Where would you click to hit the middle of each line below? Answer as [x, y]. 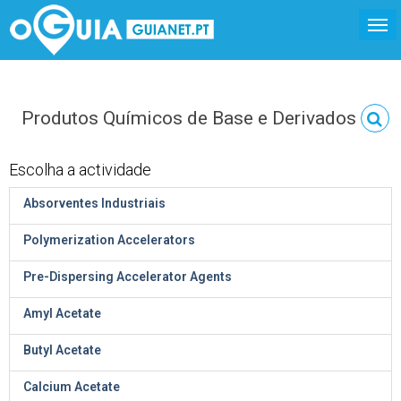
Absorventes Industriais [94, 203]
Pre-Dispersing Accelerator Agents [128, 277]
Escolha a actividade [80, 170]
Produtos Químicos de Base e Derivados [191, 118]
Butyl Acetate [62, 350]
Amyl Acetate [62, 313]
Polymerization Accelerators [109, 240]
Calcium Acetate [72, 387]
